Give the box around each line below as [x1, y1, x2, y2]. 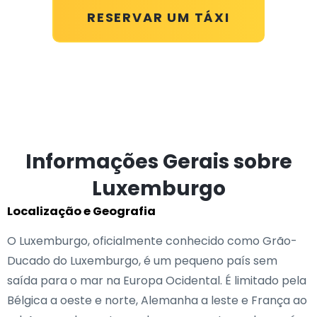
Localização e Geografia [7, 203, 156, 219]
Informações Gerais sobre [25, 148, 292, 175]
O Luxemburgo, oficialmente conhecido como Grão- [7, 233, 297, 249]
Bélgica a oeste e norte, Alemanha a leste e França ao [7, 292, 307, 309]
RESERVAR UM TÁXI [87, 8, 230, 26]
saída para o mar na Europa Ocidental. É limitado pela [7, 272, 306, 289]
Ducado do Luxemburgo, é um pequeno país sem [7, 253, 277, 269]
